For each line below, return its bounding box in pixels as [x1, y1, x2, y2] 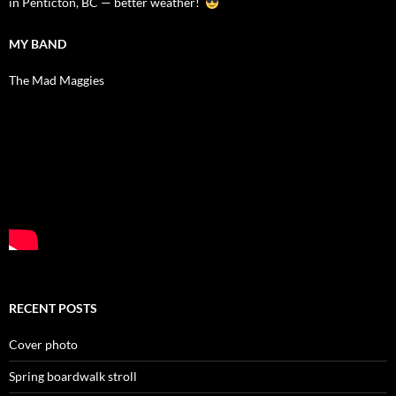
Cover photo [9, 337, 78, 353]
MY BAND [9, 36, 66, 52]
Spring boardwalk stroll [9, 369, 137, 385]
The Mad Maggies [9, 72, 104, 88]
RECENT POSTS [9, 301, 97, 316]
